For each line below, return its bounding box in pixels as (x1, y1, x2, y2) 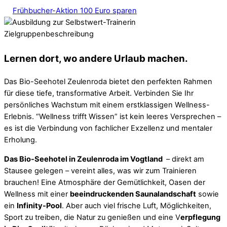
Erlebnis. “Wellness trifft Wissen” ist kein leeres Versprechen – (4, 112, 221, 122)
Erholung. (4, 135, 37, 145)
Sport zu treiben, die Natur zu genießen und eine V (4, 212, 180, 222)
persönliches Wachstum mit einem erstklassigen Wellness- (4, 100, 210, 110)
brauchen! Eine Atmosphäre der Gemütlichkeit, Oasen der (4, 177, 205, 187)
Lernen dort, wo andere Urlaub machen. (4, 53, 188, 65)
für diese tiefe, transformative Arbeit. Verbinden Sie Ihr (4, 89, 194, 98)
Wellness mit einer (4, 189, 70, 199)
